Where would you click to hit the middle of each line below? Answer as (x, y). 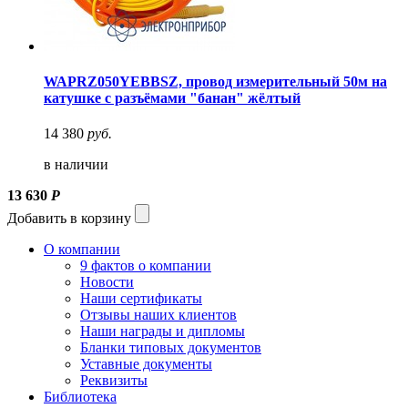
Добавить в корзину (69, 219)
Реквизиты (114, 381)
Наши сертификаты (141, 299)
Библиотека (80, 397)
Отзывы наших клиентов (158, 315)
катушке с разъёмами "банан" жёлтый (172, 98)
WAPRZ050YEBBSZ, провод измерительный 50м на (215, 82)
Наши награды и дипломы (163, 331)
